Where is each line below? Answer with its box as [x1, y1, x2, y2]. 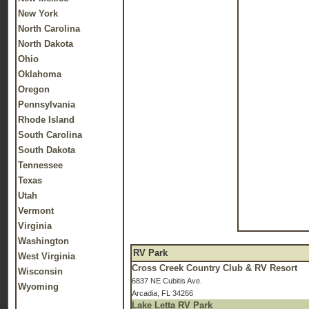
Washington [18, 236, 69, 246]
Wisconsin [18, 266, 63, 277]
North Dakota [18, 39, 73, 49]
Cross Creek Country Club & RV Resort [132, 263, 297, 273]
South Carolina [18, 130, 82, 140]
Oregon [18, 84, 50, 94]
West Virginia [18, 251, 75, 261]
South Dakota [18, 145, 75, 155]
